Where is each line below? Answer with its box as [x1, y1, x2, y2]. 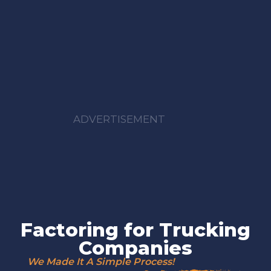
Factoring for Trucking [21, 218, 250, 241]
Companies [79, 236, 192, 260]
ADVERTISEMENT [73, 113, 165, 125]
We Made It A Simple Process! [27, 255, 174, 267]
